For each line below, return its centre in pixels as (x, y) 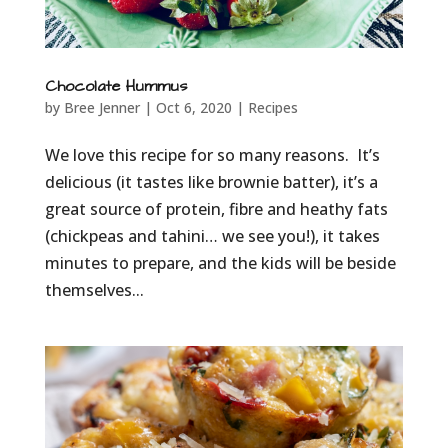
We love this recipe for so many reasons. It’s (212, 154)
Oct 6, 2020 (193, 107)
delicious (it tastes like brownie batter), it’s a (211, 181)
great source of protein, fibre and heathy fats (216, 208)
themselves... (94, 289)
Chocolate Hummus (115, 85)
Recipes (272, 107)
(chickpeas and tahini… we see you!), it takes (212, 235)
